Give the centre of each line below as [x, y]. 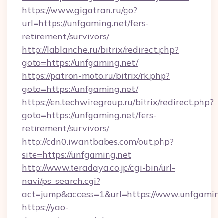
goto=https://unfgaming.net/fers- [89, 115]
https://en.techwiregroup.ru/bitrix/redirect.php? [118, 102]
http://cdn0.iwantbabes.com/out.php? [98, 141]
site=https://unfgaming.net [77, 154]
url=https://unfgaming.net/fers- [85, 23]
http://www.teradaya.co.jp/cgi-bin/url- [99, 168]
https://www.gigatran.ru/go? [80, 10]
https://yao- [45, 207]
